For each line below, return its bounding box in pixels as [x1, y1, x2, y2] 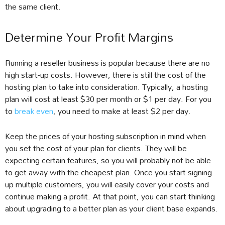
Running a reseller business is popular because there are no [5, 54, 210, 71]
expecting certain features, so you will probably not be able [5, 151, 211, 168]
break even [15, 102, 53, 119]
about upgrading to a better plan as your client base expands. [5, 199, 218, 216]
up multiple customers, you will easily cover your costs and [5, 175, 209, 192]
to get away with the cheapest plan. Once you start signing [5, 163, 212, 180]
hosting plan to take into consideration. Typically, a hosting [5, 78, 208, 95]
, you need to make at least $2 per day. [53, 102, 191, 119]
